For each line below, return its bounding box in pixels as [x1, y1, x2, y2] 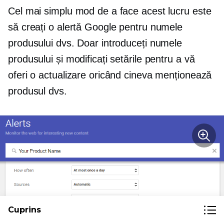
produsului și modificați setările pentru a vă [8, 53, 195, 64]
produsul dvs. [8, 85, 67, 96]
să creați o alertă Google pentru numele [8, 21, 183, 32]
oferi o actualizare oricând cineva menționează [8, 69, 212, 80]
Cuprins [8, 205, 41, 214]
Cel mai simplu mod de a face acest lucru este [8, 5, 211, 16]
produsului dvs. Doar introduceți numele [8, 37, 182, 48]
